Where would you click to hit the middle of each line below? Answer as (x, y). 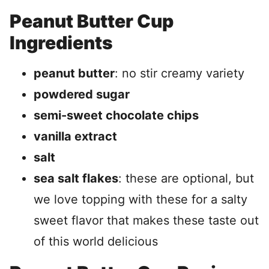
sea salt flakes (76, 178)
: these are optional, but (186, 178)
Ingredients (61, 43)
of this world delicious (96, 241)
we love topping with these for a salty (141, 199)
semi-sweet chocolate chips (116, 115)
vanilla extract (75, 136)
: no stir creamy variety (180, 73)
